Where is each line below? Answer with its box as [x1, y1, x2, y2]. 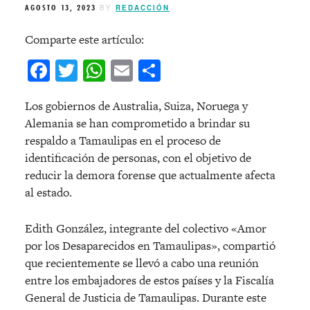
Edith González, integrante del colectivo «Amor [25, 220, 266, 237]
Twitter [77, 56, 147, 86]
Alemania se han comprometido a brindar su [25, 115, 250, 132]
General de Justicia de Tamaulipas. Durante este [25, 289, 266, 307]
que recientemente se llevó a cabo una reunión [25, 255, 259, 272]
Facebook [50, 56, 136, 86]
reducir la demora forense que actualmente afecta [25, 167, 275, 184]
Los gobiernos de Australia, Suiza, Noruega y [25, 98, 248, 115]
